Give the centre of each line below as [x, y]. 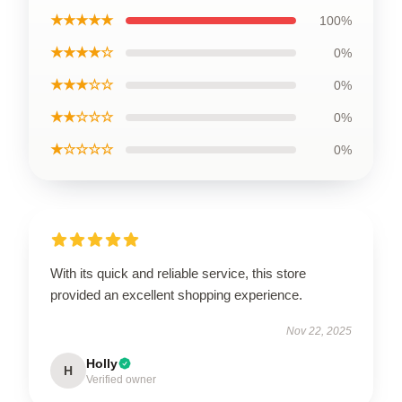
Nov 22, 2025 [319, 331]
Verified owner [121, 380]
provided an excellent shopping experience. [176, 295]
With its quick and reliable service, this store [178, 273]
